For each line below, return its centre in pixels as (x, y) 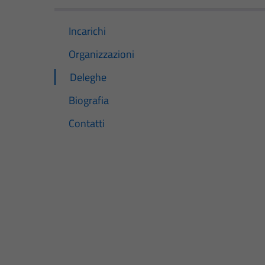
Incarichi (87, 31)
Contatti (87, 124)
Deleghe (88, 77)
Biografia (89, 100)
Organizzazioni (101, 54)
